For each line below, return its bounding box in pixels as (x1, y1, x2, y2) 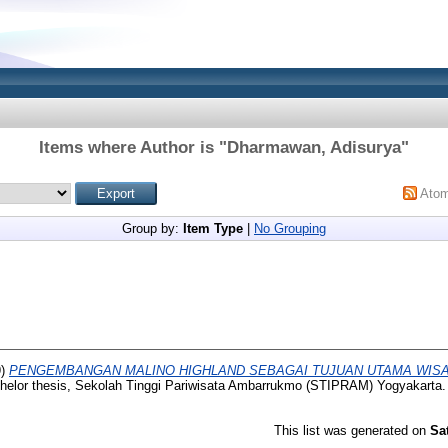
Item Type (183, 221, 243, 236)
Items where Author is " (39, 138, 227, 157)
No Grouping (254, 221, 326, 236)
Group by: (122, 221, 183, 236)
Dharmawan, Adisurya (227, 138, 401, 157)
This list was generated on (274, 422, 430, 438)
